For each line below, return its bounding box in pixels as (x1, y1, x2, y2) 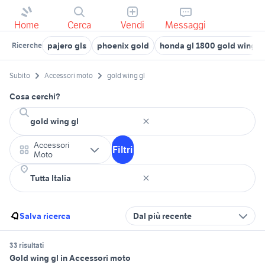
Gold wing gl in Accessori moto (9, 253, 131, 264)
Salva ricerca (20, 211, 70, 222)
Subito (9, 71, 30, 80)
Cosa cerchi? (9, 91, 60, 102)
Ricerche (12, 41, 42, 50)
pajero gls (47, 40, 86, 51)
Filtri (112, 144, 133, 156)
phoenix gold (97, 40, 149, 51)
